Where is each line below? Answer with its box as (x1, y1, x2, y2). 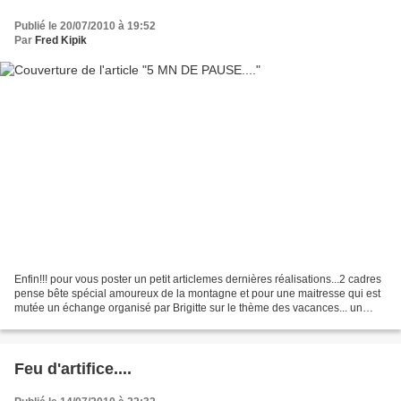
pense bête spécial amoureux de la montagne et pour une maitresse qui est (14, 287, 380, 301)
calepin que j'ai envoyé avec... (14, 316, 160, 329)
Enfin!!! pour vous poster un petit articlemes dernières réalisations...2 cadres (14, 273, 381, 286)
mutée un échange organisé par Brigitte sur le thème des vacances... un (14, 302, 363, 315)
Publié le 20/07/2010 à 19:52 (14, 19, 156, 32)
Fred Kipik (35, 33, 87, 47)
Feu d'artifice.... (14, 360, 132, 379)
